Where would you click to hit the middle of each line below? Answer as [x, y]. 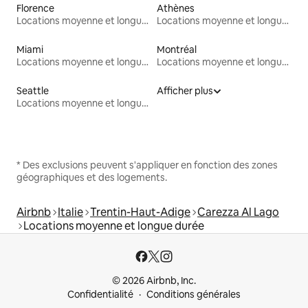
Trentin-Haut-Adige [140, 212]
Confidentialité [100, 294]
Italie [70, 212]
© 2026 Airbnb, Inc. [154, 280]
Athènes [176, 8]
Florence [35, 8]
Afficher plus [185, 90]
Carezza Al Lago [238, 212]
